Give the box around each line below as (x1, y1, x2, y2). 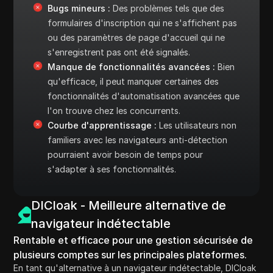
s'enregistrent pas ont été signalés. (48, 46, 191, 57)
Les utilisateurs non (157, 119, 237, 130)
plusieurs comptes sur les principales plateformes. (13, 248, 247, 261)
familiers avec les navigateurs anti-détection (48, 134, 228, 145)
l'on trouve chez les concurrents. (48, 105, 181, 116)
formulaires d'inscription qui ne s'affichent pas (48, 17, 238, 28)
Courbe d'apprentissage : (48, 119, 157, 130)
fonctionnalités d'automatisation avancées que (48, 90, 240, 101)
